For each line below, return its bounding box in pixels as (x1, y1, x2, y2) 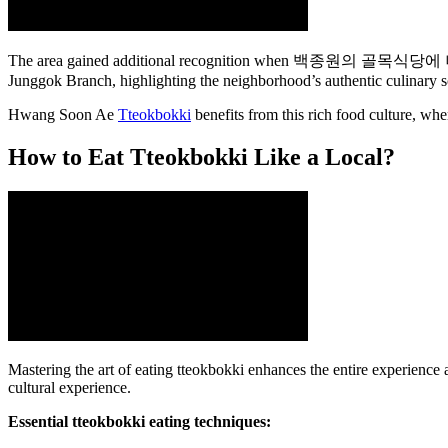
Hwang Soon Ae (8, 105, 118, 123)
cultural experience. (8, 378, 131, 396)
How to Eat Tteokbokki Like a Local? (8, 143, 395, 170)
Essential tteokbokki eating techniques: (8, 412, 271, 430)
